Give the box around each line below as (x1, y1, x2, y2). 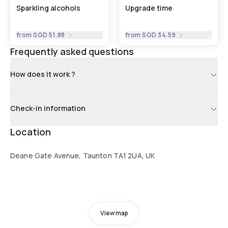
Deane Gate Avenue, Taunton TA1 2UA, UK (10, 150, 155, 160)
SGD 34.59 (142, 30, 176, 39)
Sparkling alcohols (16, 3, 80, 13)
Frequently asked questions (10, 45, 134, 58)
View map (100, 208, 128, 217)
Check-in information (10, 103, 85, 113)
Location (10, 125, 51, 138)
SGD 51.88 (33, 30, 65, 39)
